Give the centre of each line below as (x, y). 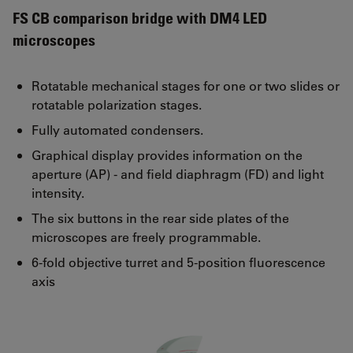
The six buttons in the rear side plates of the (160, 217)
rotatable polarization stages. (117, 104)
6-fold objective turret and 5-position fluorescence (178, 262)
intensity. (58, 192)
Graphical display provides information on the (167, 154)
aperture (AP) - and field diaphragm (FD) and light (178, 173)
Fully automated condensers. (117, 129)
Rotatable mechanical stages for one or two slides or (186, 85)
